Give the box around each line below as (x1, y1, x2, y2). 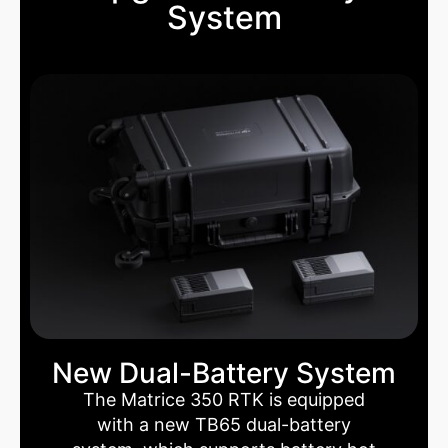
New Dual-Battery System (52, 356, 396, 391)
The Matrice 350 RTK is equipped (82, 389, 365, 411)
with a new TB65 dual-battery (96, 414, 351, 436)
